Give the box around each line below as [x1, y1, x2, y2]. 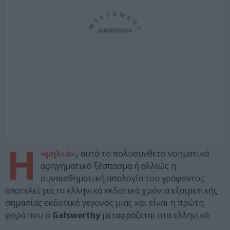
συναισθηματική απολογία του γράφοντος [41, 172, 204, 184]
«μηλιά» [41, 148, 76, 160]
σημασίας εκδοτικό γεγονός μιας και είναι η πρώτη [5, 197, 204, 209]
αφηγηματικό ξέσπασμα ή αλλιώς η [41, 160, 176, 172]
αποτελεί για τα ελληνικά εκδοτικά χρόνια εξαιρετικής [5, 185, 218, 197]
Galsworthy [52, 209, 100, 221]
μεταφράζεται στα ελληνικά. [100, 209, 210, 221]
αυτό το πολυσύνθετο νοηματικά [79, 148, 209, 160]
